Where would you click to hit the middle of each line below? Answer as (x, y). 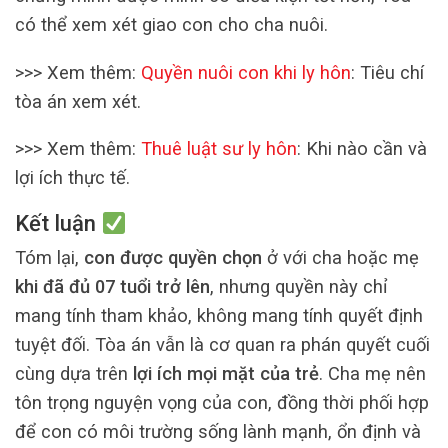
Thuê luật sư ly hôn (219, 149)
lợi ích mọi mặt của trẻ (226, 373)
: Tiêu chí (387, 72)
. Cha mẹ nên (372, 373)
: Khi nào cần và (362, 149)
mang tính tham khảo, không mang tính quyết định (219, 315)
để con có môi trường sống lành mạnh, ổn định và (218, 431)
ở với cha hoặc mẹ (340, 257)
